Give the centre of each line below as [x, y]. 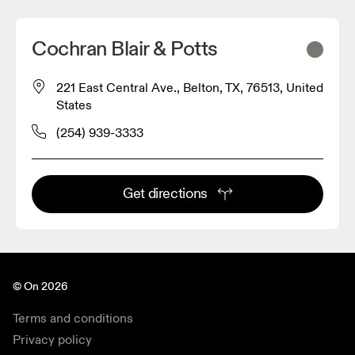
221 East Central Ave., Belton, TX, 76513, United [190, 88]
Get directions [165, 193]
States [74, 105]
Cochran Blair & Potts [125, 49]
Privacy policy [52, 340]
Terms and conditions [73, 318]
